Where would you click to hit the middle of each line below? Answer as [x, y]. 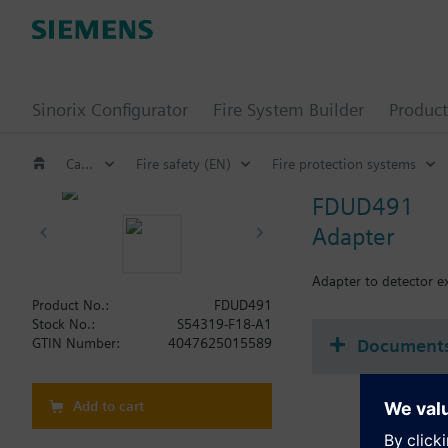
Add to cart [108, 406]
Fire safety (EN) [183, 163]
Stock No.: [63, 324]
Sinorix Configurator [110, 109]
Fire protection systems [344, 163]
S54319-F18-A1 [224, 324]
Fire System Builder [288, 109]
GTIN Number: [76, 343]
